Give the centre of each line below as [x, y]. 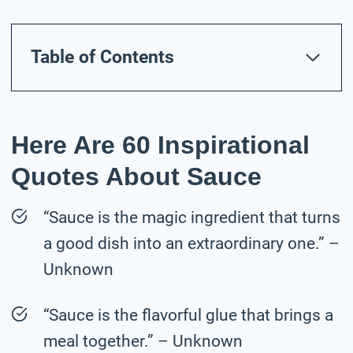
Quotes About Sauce [136, 176]
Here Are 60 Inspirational [160, 145]
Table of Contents [102, 57]
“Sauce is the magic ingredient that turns [192, 217]
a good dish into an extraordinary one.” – [191, 243]
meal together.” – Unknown [143, 341]
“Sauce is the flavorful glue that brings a [188, 315]
